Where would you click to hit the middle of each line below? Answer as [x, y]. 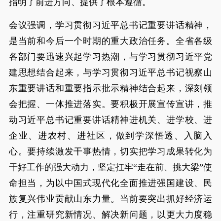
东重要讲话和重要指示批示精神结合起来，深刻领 [110, 88]
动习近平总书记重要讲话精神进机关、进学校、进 [110, 120]
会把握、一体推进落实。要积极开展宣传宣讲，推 [110, 104]
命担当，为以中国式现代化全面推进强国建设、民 [110, 183]
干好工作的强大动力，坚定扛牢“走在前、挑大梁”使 [110, 167]
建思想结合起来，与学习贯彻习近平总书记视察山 [110, 73]
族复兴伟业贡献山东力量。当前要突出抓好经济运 [110, 199]
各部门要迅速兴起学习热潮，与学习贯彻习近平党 [110, 57]
